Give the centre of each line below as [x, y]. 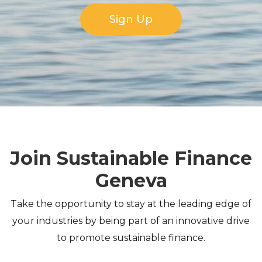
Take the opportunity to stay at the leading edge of [131, 204]
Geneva [131, 180]
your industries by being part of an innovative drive [131, 220]
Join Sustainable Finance [131, 158]
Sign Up [131, 19]
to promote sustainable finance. [131, 237]
